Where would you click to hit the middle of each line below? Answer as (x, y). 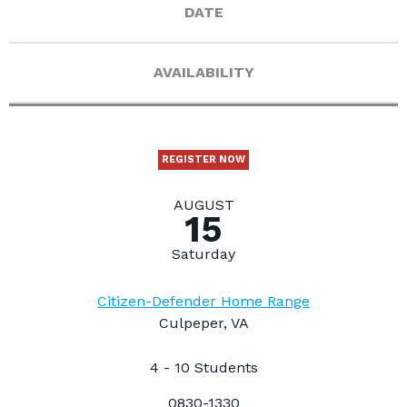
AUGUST (203, 205)
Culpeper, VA (203, 323)
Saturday (203, 254)
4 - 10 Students (203, 367)
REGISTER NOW (203, 159)
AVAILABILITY (203, 72)
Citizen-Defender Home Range (203, 301)
